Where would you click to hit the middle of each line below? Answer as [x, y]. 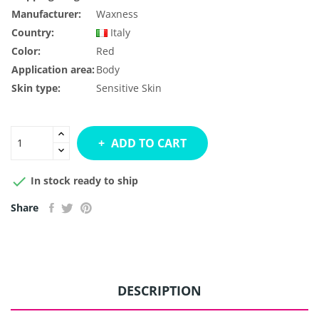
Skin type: [36, 88]
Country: [33, 32]
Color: [26, 51]
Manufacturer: [46, 14]
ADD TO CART [149, 143]
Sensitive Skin [129, 88]
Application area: [53, 69]
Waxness [117, 14]
